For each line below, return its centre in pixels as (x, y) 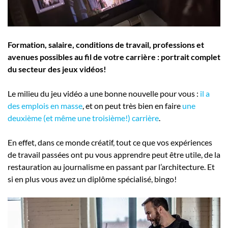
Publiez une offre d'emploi (65, 20)
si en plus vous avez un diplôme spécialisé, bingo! (92, 179)
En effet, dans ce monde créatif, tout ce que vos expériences (110, 142)
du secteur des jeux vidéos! (57, 69)
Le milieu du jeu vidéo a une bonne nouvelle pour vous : (103, 94)
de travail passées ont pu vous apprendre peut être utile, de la (114, 155)
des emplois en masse (45, 106)
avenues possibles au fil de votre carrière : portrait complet (114, 57)
